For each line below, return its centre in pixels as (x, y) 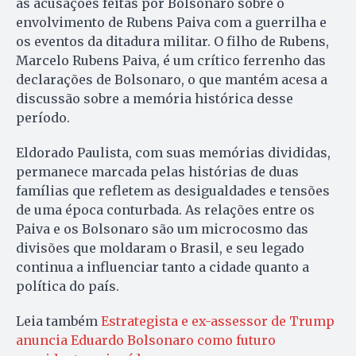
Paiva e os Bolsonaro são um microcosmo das (162, 228)
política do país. (68, 286)
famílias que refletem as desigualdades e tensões (173, 190)
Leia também (58, 321)
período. (43, 117)
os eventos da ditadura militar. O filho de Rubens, (172, 41)
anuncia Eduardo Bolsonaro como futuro (146, 340)
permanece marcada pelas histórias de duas (157, 171)
